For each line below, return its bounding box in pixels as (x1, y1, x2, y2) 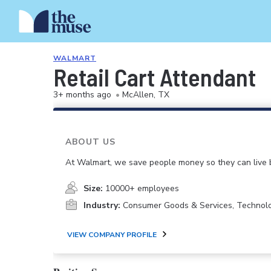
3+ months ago (53, 89, 111, 100)
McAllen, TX (122, 89, 169, 100)
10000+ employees (105, 183, 179, 195)
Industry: (83, 200, 120, 212)
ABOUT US (65, 136, 116, 148)
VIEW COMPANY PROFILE (67, 229, 157, 240)
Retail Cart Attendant (53, 62, 256, 91)
